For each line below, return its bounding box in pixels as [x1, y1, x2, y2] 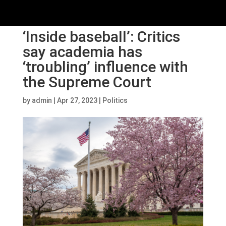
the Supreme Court [22, 73, 151, 91]
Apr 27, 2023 [56, 96, 97, 104]
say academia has [22, 43, 142, 61]
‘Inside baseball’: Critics [22, 28, 180, 45]
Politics [102, 96, 128, 104]
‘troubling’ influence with [22, 58, 188, 76]
